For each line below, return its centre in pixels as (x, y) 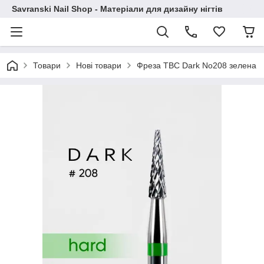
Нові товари (99, 65)
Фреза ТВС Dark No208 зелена (197, 65)
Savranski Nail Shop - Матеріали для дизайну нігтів (117, 9)
